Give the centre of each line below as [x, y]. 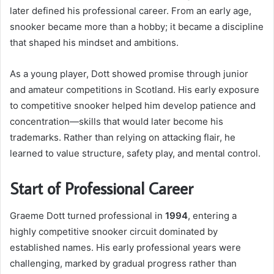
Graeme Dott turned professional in [87, 215]
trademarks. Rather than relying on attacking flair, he [123, 138]
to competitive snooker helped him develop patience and [133, 106]
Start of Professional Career [102, 188]
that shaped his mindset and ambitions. [94, 43]
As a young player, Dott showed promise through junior [129, 74]
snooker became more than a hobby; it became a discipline [137, 27]
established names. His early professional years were [125, 247]
